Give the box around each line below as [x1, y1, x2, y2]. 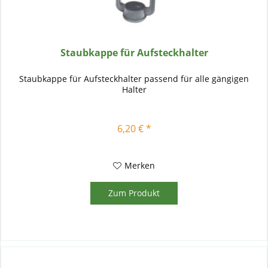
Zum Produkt [108, 187, 160, 199]
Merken [124, 159, 156, 171]
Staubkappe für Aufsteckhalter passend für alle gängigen [19, 72, 249, 84]
